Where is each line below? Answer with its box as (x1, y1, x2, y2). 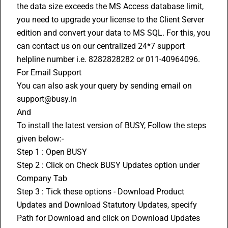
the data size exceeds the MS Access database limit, (17, 2, 204, 11)
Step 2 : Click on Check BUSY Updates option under (17, 160, 199, 170)
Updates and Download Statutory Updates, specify (17, 200, 197, 210)
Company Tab (17, 174, 67, 183)
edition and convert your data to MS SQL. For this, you (17, 28, 210, 38)
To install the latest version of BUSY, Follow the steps (17, 121, 206, 130)
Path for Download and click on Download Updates (17, 213, 202, 223)
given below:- (17, 134, 64, 144)
